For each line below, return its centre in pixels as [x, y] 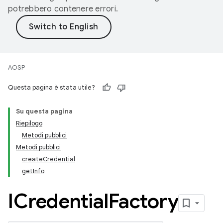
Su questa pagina [44, 111]
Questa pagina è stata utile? [52, 87]
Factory [143, 201]
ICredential [58, 201]
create [32, 159]
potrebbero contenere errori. [63, 9]
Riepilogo [29, 123]
